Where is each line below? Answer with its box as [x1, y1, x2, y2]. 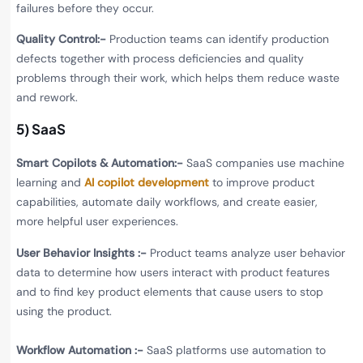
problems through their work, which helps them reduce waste [16, 70, 340, 85]
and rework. [16, 89, 78, 105]
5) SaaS [16, 120, 66, 139]
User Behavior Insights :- [16, 245, 150, 260]
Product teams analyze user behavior [150, 245, 345, 260]
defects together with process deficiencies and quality [16, 50, 304, 66]
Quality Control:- [16, 31, 109, 46]
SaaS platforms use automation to [147, 342, 326, 357]
